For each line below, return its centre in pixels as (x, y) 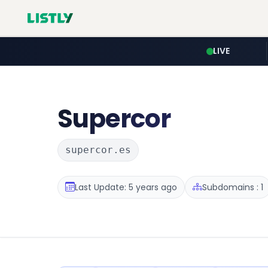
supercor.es (98, 150)
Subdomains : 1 (233, 187)
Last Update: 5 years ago (126, 187)
